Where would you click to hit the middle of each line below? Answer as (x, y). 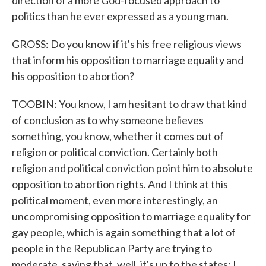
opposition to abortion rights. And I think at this (120, 184)
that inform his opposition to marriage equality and (128, 60)
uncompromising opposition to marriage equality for (131, 216)
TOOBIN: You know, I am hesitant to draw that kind (129, 104)
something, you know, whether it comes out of (118, 136)
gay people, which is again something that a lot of (124, 232)
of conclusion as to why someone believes (108, 120)
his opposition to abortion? (73, 76)
